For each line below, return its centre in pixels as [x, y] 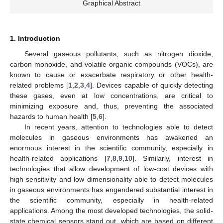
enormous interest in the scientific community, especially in [111, 148]
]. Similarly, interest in [173, 159]
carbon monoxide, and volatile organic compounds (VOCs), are [111, 64]
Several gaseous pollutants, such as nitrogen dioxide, [118, 54]
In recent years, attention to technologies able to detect [118, 127]
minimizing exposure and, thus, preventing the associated [111, 106]
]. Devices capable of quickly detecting [152, 85]
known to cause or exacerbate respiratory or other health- [111, 75]
